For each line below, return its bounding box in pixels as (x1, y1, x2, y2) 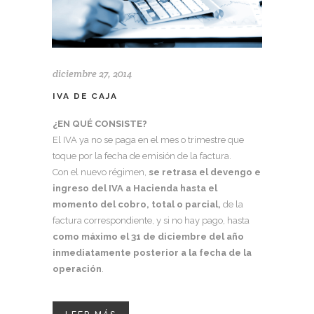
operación (53, 264, 102, 274)
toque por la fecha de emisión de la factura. (53, 151, 231, 161)
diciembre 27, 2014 (53, 67, 132, 80)
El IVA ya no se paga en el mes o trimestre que (53, 135, 244, 145)
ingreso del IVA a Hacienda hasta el (53, 183, 217, 193)
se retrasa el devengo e (149, 167, 261, 177)
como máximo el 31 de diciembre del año (53, 231, 244, 242)
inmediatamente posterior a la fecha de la (53, 247, 252, 258)
